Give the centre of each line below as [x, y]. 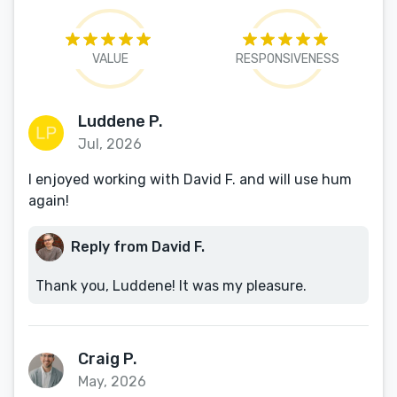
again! [49, 201]
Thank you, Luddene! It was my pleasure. [171, 286]
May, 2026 [112, 381]
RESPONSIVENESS [287, 59]
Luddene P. [121, 121]
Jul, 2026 [110, 144]
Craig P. [108, 359]
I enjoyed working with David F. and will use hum [190, 179]
